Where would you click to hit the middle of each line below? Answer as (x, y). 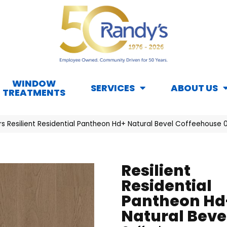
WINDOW (34, 84)
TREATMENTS (34, 93)
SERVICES (113, 88)
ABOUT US (194, 88)
